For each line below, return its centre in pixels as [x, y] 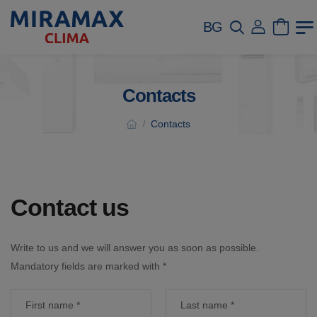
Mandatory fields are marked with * [88, 266]
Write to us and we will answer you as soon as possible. [135, 248]
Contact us [70, 207]
